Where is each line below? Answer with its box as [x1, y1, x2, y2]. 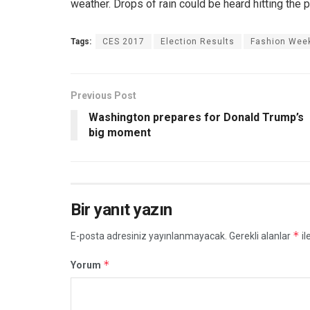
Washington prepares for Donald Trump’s [89, 110, 304, 124]
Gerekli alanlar [229, 230, 293, 241]
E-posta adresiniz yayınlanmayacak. [71, 230, 227, 241]
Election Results [161, 36, 235, 46]
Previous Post [71, 89, 136, 101]
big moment [89, 125, 151, 139]
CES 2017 [102, 36, 145, 46]
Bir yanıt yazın [71, 199, 172, 219]
